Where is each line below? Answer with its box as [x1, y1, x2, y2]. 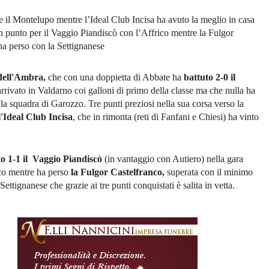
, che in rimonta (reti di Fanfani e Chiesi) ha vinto [73, 112, 259, 122]
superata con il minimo [165, 167, 253, 178]
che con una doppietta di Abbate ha [46, 72, 184, 83]
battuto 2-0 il [184, 72, 235, 83]
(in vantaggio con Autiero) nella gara [104, 154, 243, 165]
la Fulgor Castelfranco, [68, 167, 165, 178]
